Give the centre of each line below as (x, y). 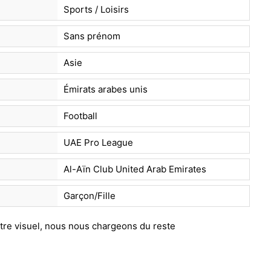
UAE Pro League (98, 142)
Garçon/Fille (89, 195)
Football (80, 116)
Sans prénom (92, 36)
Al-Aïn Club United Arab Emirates (135, 169)
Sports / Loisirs (96, 9)
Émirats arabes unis (105, 89)
